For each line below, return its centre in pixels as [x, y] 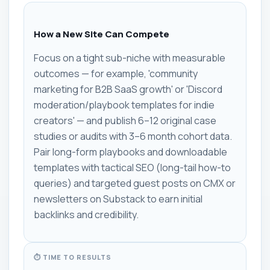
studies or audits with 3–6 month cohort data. [133, 136]
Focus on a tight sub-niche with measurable [130, 58]
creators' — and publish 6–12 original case [125, 121]
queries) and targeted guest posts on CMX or [135, 183]
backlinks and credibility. [86, 215]
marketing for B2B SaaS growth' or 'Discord [128, 89]
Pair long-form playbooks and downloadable [130, 152]
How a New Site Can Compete [102, 34]
